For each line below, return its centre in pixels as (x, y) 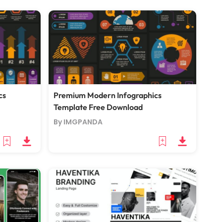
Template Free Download (98, 107)
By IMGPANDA (78, 122)
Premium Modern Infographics (108, 95)
